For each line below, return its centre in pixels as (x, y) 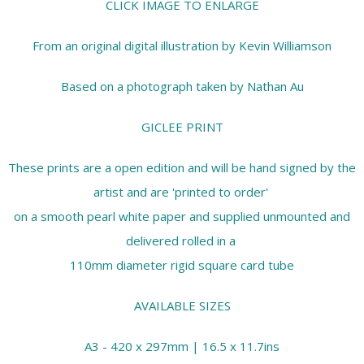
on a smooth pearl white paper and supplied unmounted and (182, 217)
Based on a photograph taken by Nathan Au (182, 87)
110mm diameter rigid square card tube (182, 265)
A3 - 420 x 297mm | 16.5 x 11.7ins (182, 347)
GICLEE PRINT (182, 127)
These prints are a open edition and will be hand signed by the (182, 168)
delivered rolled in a (182, 241)
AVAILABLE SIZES (182, 306)
